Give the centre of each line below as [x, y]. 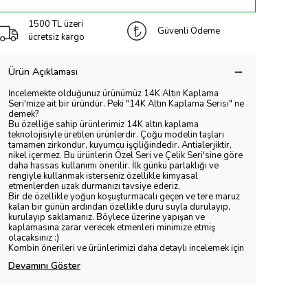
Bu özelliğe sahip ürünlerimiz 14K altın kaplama [103, 124]
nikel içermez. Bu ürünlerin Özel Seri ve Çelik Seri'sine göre [125, 155]
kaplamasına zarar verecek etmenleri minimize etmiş [112, 228]
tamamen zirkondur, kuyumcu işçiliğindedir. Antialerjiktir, [120, 145]
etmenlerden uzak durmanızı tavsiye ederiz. [94, 186]
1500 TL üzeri [56, 24]
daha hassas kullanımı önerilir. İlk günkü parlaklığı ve [113, 166]
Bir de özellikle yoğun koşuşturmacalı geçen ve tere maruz [124, 197]
